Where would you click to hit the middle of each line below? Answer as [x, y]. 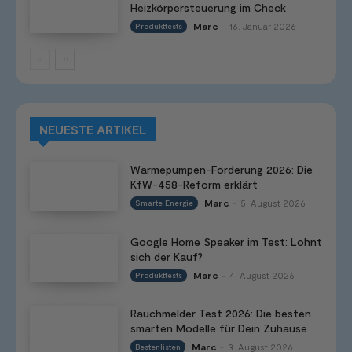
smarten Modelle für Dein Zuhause [218, 328]
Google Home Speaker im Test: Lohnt [226, 241]
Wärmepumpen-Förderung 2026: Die [221, 170]
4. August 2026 [262, 275]
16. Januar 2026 [262, 26]
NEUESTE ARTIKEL [93, 130]
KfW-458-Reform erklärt [194, 185]
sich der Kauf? [166, 256]
